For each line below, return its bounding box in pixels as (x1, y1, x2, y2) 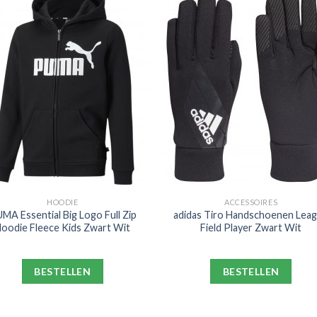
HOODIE (47, 197, 79, 207)
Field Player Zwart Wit (200, 221, 302, 234)
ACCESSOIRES (224, 197, 278, 207)
